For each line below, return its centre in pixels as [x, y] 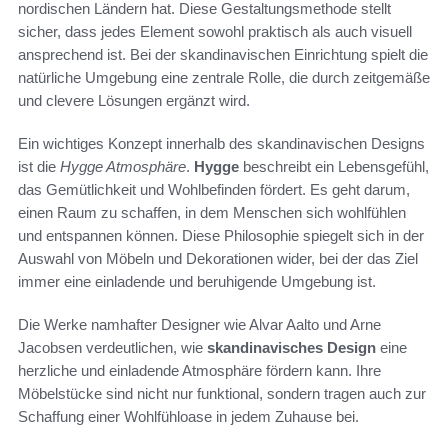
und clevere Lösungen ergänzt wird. [134, 100]
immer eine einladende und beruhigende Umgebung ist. [197, 281]
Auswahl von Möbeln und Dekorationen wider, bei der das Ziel [218, 258]
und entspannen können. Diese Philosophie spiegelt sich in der [221, 235]
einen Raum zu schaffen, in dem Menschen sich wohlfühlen [212, 212]
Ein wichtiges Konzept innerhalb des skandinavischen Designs [221, 143]
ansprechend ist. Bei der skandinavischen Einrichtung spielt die [223, 54]
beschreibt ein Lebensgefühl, [334, 166]
